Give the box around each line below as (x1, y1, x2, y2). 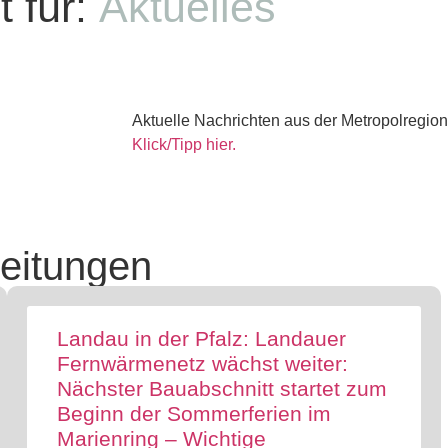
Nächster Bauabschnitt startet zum (56, 377, 387, 400)
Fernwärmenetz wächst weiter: (56, 352, 348, 375)
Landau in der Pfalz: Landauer (56, 327, 346, 350)
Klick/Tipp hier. (132, 136, 236, 153)
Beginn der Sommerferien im (56, 402, 331, 425)
